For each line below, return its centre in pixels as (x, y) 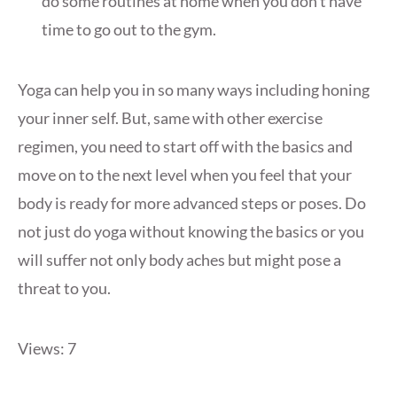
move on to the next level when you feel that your (185, 175)
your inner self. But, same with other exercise (170, 118)
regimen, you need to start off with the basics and (185, 147)
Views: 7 (47, 349)
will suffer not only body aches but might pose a (179, 260)
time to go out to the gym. (129, 30)
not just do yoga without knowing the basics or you (191, 232)
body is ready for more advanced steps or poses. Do (192, 203)
